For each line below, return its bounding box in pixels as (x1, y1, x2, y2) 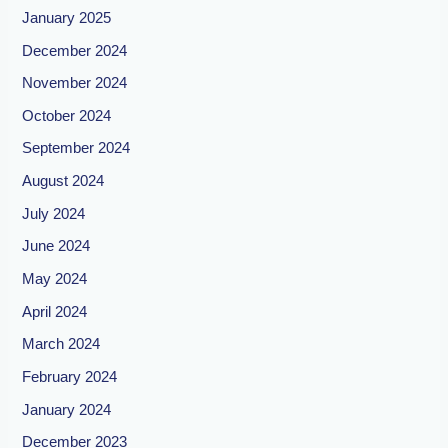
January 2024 (22, 401, 112, 418)
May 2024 (22, 271, 88, 287)
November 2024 (22, 75, 128, 92)
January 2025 (22, 9, 112, 26)
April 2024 (22, 303, 88, 320)
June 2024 (22, 238, 91, 255)
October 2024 (22, 107, 112, 124)
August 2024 (22, 173, 105, 190)
